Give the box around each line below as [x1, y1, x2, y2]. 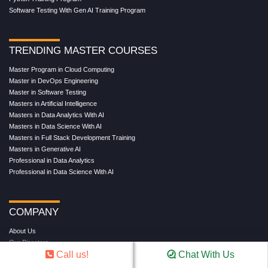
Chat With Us [175, 249, 234, 260]
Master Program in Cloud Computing [9, 66, 114, 74]
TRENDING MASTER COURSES [9, 45, 157, 57]
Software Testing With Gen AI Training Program [9, 7, 145, 14]
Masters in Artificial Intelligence [9, 100, 97, 108]
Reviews [9, 250, 34, 258]
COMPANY [9, 206, 59, 218]
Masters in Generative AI [9, 145, 81, 153]
